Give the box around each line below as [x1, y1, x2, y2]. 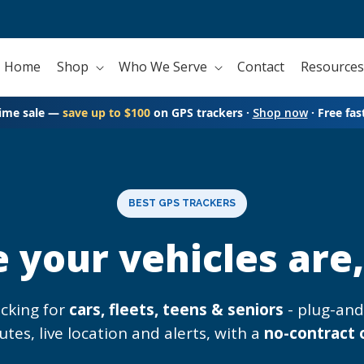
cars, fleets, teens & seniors [69, 299, 284, 320]
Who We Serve [118, 58, 207, 76]
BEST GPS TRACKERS [128, 197, 236, 209]
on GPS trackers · [149, 105, 253, 120]
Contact [236, 58, 284, 76]
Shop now [252, 105, 308, 120]
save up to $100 [62, 105, 150, 120]
